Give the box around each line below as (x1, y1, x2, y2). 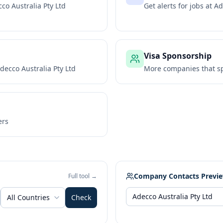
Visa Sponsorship (144, 50, 212, 61)
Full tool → (68, 172, 97, 180)
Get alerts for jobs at (144, 1, 214, 10)
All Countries (7, 193, 50, 202)
